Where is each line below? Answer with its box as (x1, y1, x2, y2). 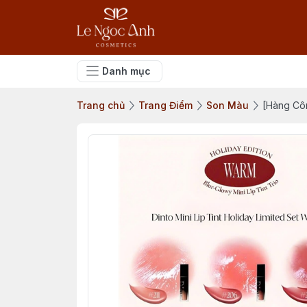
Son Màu (206, 99, 249, 111)
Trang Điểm (138, 99, 193, 111)
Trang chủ (77, 99, 125, 111)
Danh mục (102, 65, 151, 77)
